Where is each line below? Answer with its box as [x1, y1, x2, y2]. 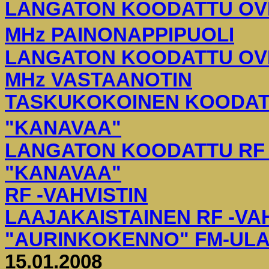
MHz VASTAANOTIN [5, 69, 192, 91]
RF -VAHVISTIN [5, 184, 148, 206]
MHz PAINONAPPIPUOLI [5, 24, 234, 46]
